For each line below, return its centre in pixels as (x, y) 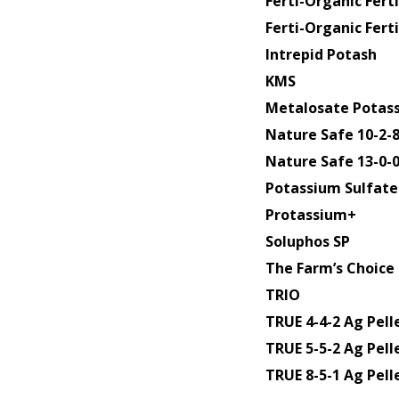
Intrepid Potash (321, 54)
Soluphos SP (307, 241)
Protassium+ (310, 214)
